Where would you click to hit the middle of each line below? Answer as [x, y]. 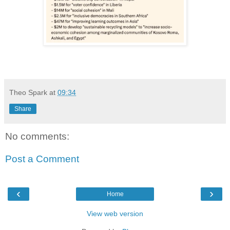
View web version [115, 214]
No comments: [37, 137]
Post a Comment [42, 159]
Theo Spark [28, 93]
